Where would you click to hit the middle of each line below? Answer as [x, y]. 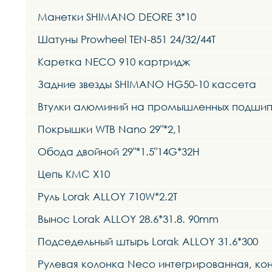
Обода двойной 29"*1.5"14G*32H [119, 151]
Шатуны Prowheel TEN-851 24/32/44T [127, 39]
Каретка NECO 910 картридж [114, 61]
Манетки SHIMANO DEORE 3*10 [117, 16]
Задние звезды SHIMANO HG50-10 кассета [147, 84]
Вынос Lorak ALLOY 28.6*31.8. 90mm [128, 219]
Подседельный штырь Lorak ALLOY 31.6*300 [148, 241]
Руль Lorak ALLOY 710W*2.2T [107, 196]
